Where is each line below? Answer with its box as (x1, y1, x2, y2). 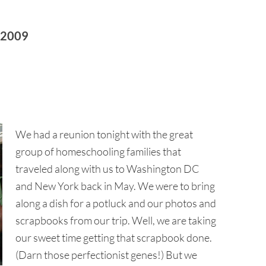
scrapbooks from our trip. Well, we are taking (15, 214, 216, 227)
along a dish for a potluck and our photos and (15, 197, 216, 210)
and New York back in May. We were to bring (15, 179, 215, 192)
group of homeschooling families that (15, 145, 181, 158)
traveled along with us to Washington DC (15, 162, 199, 175)
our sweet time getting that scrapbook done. (15, 231, 212, 244)
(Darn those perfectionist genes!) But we (15, 248, 197, 261)
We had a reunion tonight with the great (15, 128, 193, 141)
